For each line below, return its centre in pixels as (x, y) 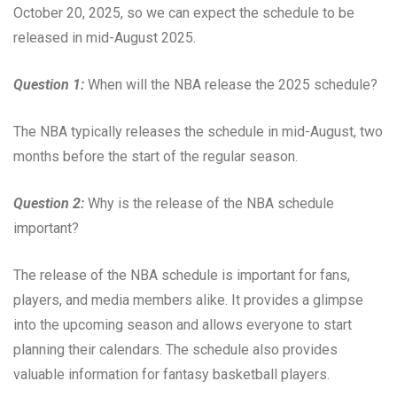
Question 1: (49, 84)
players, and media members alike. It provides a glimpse (188, 300)
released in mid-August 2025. (105, 37)
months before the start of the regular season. (156, 156)
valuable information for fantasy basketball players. (171, 374)
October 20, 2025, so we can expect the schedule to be (184, 12)
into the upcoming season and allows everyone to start (183, 324)
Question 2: (49, 203)
